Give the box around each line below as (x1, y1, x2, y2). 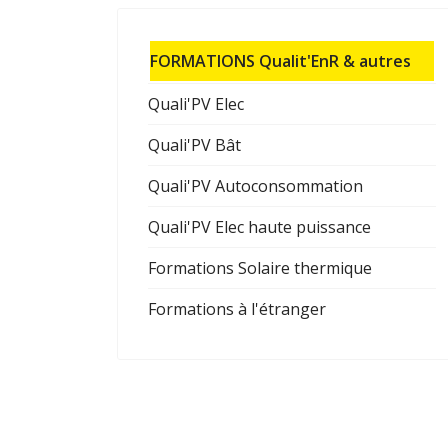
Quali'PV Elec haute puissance (148, 216, 371, 238)
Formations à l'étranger (148, 298, 326, 320)
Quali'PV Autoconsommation (148, 175, 363, 197)
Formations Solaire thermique (148, 257, 372, 279)
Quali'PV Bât (148, 134, 241, 156)
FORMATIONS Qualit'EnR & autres (150, 50, 411, 72)
